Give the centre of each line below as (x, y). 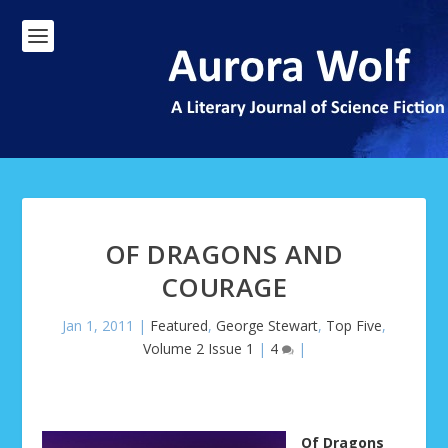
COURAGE (224, 287)
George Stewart (267, 325)
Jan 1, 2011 (98, 325)
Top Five (354, 325)
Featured (179, 325)
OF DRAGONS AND (224, 254)
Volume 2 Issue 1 (198, 348)
